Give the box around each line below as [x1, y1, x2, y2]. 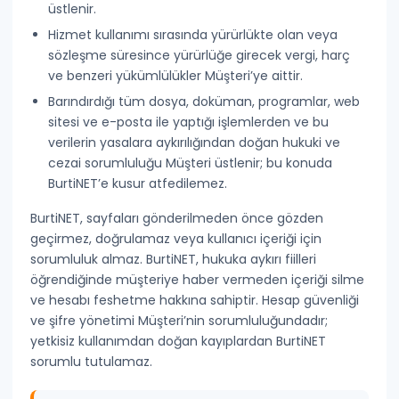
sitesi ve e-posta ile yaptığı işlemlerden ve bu [48, 113, 330, 131]
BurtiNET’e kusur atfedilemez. [48, 175, 228, 192]
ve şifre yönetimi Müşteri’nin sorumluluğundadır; [30, 312, 329, 330]
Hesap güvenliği [258, 291, 360, 309]
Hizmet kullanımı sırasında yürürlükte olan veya [48, 26, 338, 44]
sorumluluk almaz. [30, 250, 147, 268]
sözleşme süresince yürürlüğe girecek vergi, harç [48, 46, 351, 64]
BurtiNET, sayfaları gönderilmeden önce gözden [30, 209, 324, 227]
